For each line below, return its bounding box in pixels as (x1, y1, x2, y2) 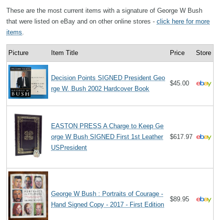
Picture (8, 49, 29, 56)
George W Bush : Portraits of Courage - (51, 190, 164, 197)
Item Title (51, 49, 79, 56)
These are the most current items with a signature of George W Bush (6, 6, 202, 14)
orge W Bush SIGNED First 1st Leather (51, 133, 164, 140)
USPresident (51, 143, 87, 151)
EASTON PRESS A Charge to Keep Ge (51, 122, 164, 130)
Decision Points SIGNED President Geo (51, 74, 165, 82)
